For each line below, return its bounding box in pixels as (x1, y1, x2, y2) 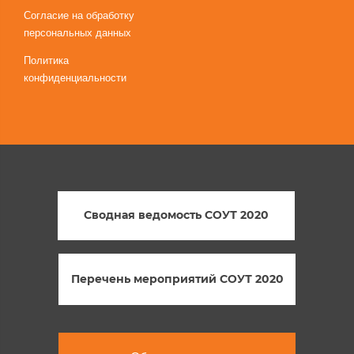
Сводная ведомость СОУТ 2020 (84, 208, 269, 223)
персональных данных (24, 26, 131, 39)
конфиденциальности (24, 71, 126, 84)
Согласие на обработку (24, 9, 134, 21)
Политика (24, 54, 69, 66)
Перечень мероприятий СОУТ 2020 (70, 271, 284, 286)
